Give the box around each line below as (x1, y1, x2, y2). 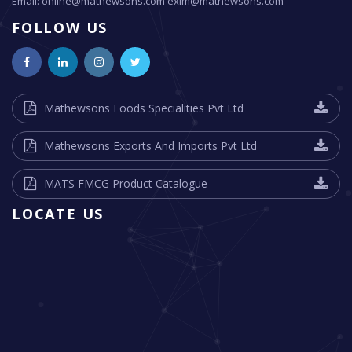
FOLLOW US (12, 18, 108, 38)
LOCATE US (12, 203, 104, 223)
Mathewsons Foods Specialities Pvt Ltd (44, 100, 244, 115)
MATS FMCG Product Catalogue (44, 175, 207, 191)
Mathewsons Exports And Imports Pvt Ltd (44, 137, 257, 153)
